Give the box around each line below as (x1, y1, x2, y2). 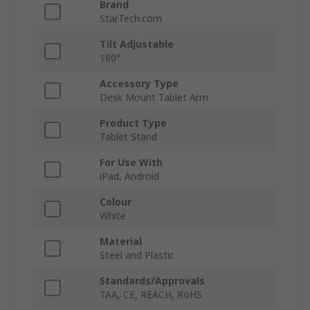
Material (100, 234, 142, 248)
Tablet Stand (100, 129, 157, 143)
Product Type (100, 116, 167, 129)
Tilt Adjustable (100, 37, 174, 51)
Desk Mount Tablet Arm (100, 90, 208, 104)
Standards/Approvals (100, 273, 205, 287)
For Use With (100, 155, 163, 169)
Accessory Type (100, 76, 179, 90)
